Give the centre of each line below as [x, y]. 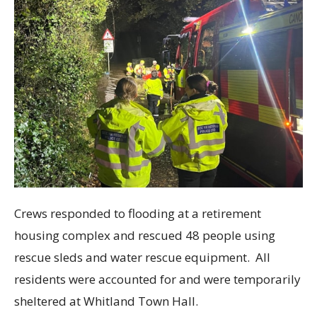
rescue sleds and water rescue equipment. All [142, 258]
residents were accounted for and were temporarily [157, 279]
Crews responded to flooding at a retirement [138, 214]
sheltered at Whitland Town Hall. [106, 301]
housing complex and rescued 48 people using [145, 236]
